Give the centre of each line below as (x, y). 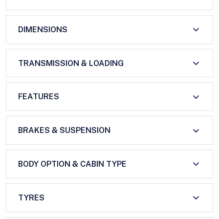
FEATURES (39, 97)
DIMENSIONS (43, 29)
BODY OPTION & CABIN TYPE (72, 164)
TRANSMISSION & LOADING (71, 63)
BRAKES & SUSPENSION (64, 131)
